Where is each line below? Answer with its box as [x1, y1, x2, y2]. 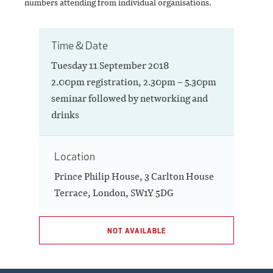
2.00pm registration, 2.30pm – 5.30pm [51, 76, 216, 89]
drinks [51, 108, 79, 122]
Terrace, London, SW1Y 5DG [54, 186, 174, 200]
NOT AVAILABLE [107, 225, 166, 236]
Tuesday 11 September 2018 [51, 59, 169, 73]
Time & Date [51, 38, 108, 53]
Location [54, 149, 95, 164]
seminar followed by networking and [51, 92, 208, 105]
